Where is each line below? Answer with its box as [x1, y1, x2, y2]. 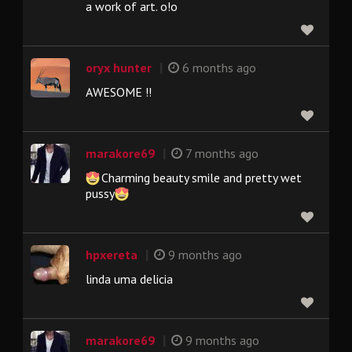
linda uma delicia [86, 271, 173, 288]
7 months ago [182, 145, 258, 162]
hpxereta [86, 247, 137, 263]
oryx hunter [86, 60, 152, 76]
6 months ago [179, 60, 256, 76]
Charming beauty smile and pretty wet [101, 170, 302, 186]
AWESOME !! [86, 84, 152, 101]
